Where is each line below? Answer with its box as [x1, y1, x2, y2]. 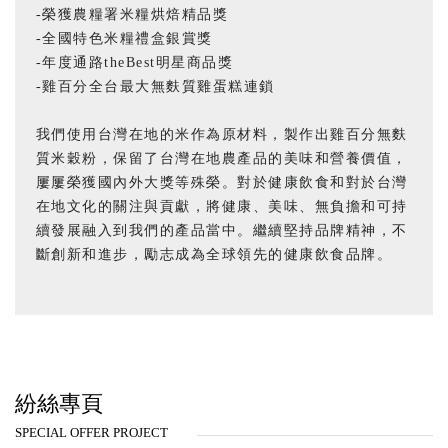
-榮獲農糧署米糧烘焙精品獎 [35, 6, 229, 22]
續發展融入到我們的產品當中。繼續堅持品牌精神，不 [35, 222, 408, 238]
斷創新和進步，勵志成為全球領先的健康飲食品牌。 [35, 246, 393, 262]
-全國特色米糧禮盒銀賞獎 [35, 30, 213, 46]
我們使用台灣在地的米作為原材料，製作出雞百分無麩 [35, 126, 408, 142]
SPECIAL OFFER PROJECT [15, 425, 168, 441]
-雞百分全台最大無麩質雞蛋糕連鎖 [35, 78, 275, 94]
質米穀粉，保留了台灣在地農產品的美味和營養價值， [35, 150, 408, 166]
